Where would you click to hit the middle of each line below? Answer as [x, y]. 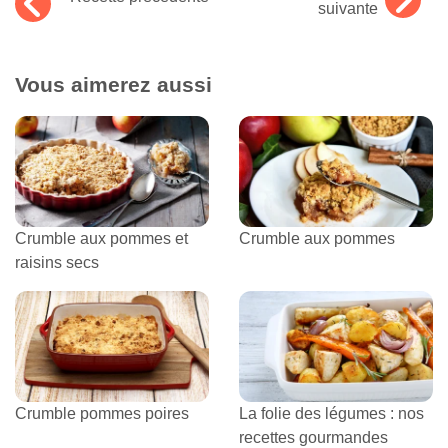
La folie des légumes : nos [331, 413]
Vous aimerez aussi [113, 84]
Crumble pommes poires [102, 413]
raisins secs [57, 262]
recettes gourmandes [313, 437]
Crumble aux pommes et [101, 238]
